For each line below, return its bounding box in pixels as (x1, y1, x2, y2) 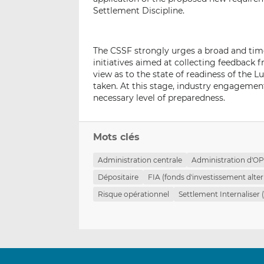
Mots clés (93, 131, 140, 143)
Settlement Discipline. (93, 5, 185, 16)
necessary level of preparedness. (93, 92, 226, 103)
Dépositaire (98, 172, 139, 181)
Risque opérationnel (98, 189, 170, 199)
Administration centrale (98, 155, 183, 164)
